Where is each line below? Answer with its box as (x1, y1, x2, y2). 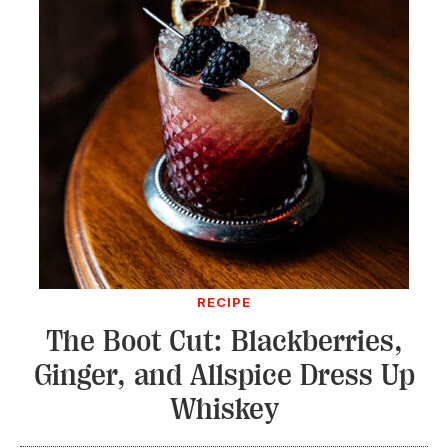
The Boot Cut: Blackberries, (45, 324, 403, 358)
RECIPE (196, 294, 252, 310)
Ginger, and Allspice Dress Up (33, 358, 415, 392)
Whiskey (169, 392, 279, 426)
